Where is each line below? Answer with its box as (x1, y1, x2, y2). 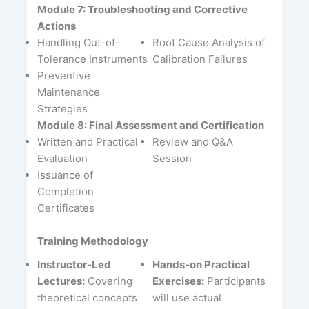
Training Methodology (37, 234, 148, 248)
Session (152, 152, 192, 166)
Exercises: (152, 275, 204, 288)
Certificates (37, 201, 94, 215)
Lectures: (37, 275, 85, 288)
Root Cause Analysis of (152, 36, 265, 50)
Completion (37, 185, 94, 199)
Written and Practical (37, 135, 138, 149)
